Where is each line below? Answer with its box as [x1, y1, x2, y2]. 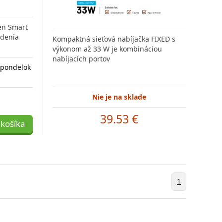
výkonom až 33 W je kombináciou [52, 44, 162, 54]
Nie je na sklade [92, 92, 147, 102]
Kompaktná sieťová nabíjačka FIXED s [52, 34, 175, 44]
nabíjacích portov [52, 54, 110, 63]
